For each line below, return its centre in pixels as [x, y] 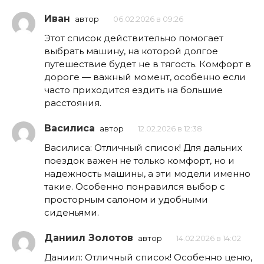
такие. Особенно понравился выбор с [135, 186]
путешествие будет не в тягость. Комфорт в [148, 64]
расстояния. [73, 103]
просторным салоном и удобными [126, 199]
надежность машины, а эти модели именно [147, 173]
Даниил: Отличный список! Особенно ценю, [148, 257]
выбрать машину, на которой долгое [131, 51]
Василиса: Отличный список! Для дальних [143, 147]
